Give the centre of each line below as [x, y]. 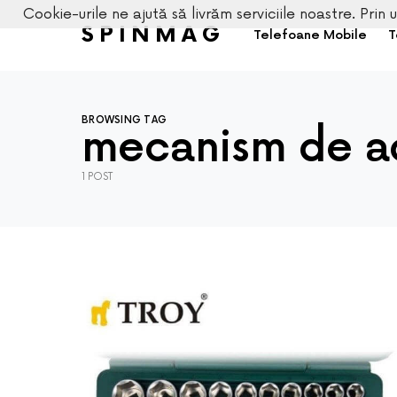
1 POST [97, 177]
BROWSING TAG [125, 120]
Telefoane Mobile [310, 35]
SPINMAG [153, 35]
